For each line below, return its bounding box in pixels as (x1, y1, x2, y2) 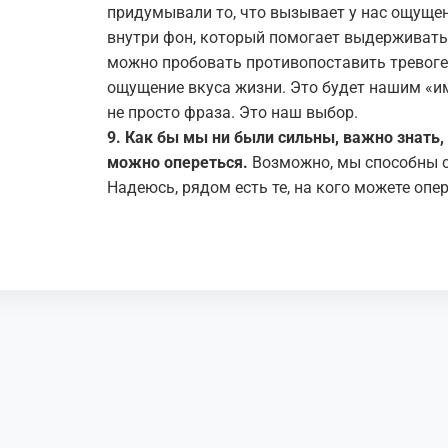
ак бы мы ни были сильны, (135, 128, 343, 147)
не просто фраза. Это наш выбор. (107, 103, 358, 122)
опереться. (160, 153, 248, 172)
